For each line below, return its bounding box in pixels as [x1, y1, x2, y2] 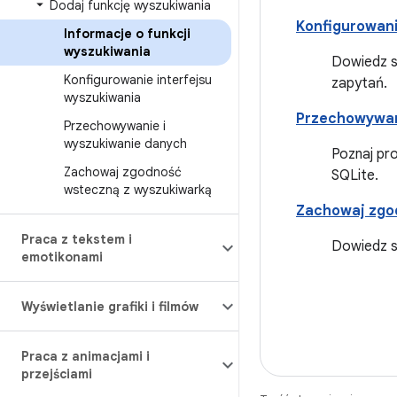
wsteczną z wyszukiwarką [64, 182, 212, 198]
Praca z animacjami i [21, 348, 150, 364]
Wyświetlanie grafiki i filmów [21, 299, 198, 315]
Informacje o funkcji [64, 26, 191, 42]
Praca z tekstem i [21, 231, 132, 247]
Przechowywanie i [64, 118, 166, 134]
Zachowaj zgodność [64, 164, 182, 180]
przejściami [21, 366, 92, 382]
